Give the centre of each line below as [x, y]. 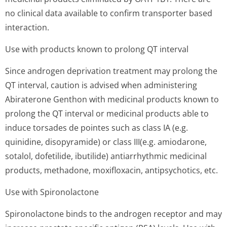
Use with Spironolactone [52, 192]
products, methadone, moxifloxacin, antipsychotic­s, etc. [111, 170]
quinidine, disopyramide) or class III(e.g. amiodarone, [106, 142]
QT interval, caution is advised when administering [101, 85]
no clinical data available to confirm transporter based [109, 13]
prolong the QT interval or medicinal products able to [107, 113]
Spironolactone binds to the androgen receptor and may [113, 214]
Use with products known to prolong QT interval [97, 49]
